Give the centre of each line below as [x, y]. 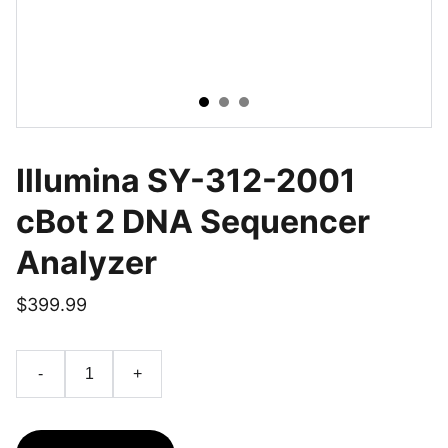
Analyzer [86, 262]
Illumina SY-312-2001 [186, 180]
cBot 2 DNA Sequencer [193, 221]
